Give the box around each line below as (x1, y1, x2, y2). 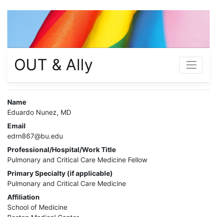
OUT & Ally (14, 55, 93, 75)
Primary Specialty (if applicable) (7, 169, 113, 177)
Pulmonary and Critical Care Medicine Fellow (7, 155, 147, 164)
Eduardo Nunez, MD (7, 108, 71, 116)
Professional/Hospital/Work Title (7, 145, 116, 154)
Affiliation (7, 192, 40, 201)
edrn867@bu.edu (7, 131, 63, 140)
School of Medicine (7, 202, 67, 211)
